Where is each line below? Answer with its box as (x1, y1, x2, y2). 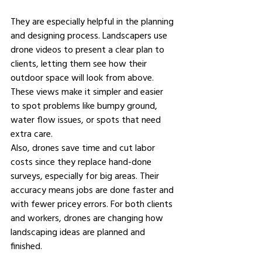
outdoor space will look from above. (11, 71, 156, 83)
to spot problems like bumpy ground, (11, 99, 160, 111)
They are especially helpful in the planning (11, 15, 176, 27)
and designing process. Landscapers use (11, 29, 170, 41)
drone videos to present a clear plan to (11, 43, 167, 55)
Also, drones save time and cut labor (11, 142, 157, 153)
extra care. (11, 127, 55, 139)
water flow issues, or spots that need (11, 113, 163, 125)
